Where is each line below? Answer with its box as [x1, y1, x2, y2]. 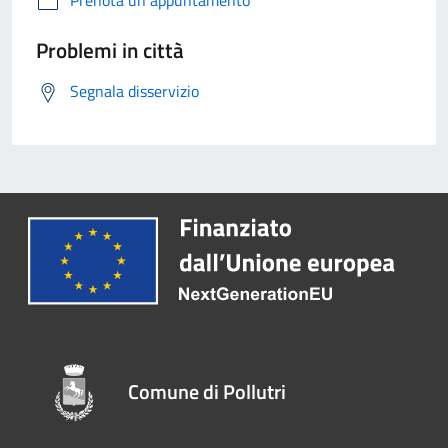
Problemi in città [36, 33, 184, 66]
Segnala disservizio [70, 78, 199, 103]
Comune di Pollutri [128, 375, 287, 407]
